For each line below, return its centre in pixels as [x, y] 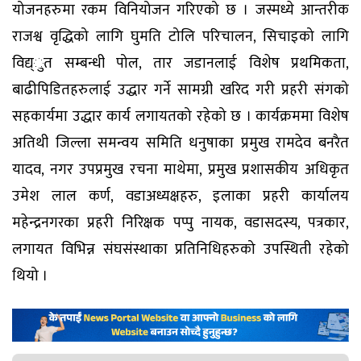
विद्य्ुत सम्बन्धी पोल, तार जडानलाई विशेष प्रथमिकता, [180, 63]
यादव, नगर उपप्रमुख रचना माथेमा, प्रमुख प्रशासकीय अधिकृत [180, 169]
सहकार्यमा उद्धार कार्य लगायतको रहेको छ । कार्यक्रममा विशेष [180, 116]
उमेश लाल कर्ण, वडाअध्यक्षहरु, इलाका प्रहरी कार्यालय [180, 196]
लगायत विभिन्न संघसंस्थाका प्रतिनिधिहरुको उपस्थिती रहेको [180, 249]
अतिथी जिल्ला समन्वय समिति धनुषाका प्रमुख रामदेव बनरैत [180, 143]
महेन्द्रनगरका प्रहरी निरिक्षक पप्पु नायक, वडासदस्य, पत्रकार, [180, 222]
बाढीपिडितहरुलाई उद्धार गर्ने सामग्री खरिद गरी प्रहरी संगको [180, 89]
